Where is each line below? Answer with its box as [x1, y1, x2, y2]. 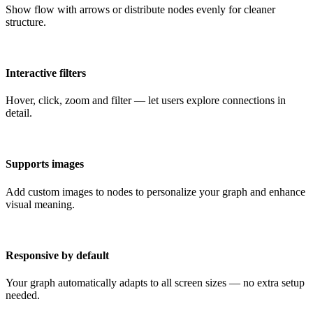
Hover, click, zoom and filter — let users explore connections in [6, 94, 286, 107]
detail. [6, 107, 32, 119]
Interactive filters [6, 66, 86, 79]
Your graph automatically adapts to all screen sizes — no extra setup [6, 277, 305, 289]
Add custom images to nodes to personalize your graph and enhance [6, 185, 305, 198]
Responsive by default [6, 249, 109, 261]
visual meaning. [6, 198, 75, 210]
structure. [6, 15, 46, 28]
